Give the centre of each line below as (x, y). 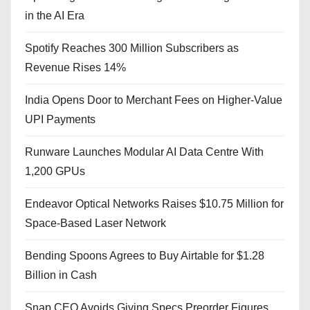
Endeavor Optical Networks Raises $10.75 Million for (154, 203)
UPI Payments (60, 119)
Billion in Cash (61, 275)
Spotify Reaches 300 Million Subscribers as (132, 48)
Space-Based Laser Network (95, 223)
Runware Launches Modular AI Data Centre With (144, 152)
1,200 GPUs (55, 171)
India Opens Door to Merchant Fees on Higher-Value (154, 100)
